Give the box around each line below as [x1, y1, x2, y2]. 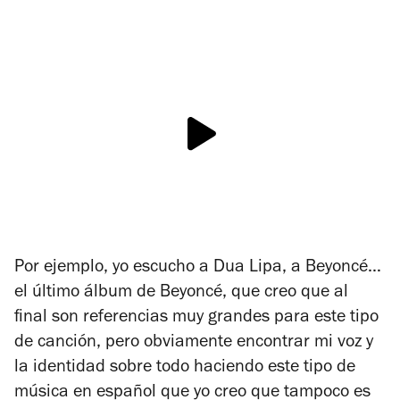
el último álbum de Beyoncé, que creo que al [14, 285, 348, 304]
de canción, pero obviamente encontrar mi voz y [14, 335, 373, 354]
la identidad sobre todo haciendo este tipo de [14, 360, 355, 379]
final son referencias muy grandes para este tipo [14, 310, 379, 329]
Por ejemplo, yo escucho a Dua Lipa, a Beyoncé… [14, 260, 381, 279]
